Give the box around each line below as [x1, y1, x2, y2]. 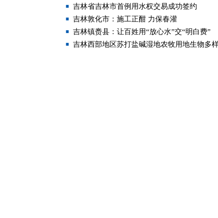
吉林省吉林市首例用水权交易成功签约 [73, 2, 197, 10]
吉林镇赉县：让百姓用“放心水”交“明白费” [73, 28, 211, 36]
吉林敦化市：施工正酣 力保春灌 [73, 15, 177, 23]
